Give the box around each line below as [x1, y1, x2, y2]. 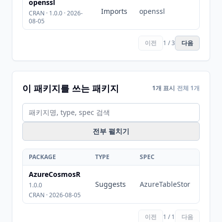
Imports [101, 6, 127, 16]
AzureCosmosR [29, 169, 80, 179]
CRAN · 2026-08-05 [29, 191, 81, 199]
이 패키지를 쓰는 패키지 [22, 82, 119, 94]
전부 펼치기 [93, 126, 129, 136]
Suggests [95, 179, 126, 189]
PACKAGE [29, 153, 56, 161]
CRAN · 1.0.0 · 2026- [29, 9, 83, 17]
